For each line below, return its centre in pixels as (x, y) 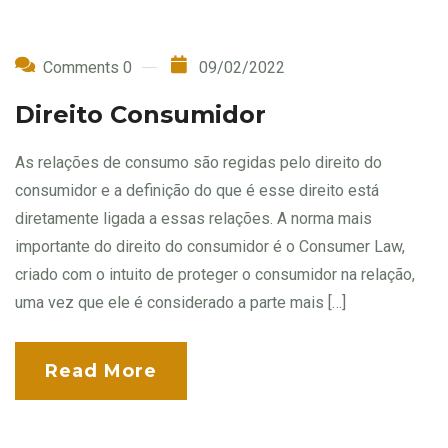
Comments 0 (87, 68)
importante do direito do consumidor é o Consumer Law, (210, 247)
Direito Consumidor (140, 115)
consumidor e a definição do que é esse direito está (197, 191)
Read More (101, 371)
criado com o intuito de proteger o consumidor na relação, (215, 275)
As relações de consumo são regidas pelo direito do (198, 163)
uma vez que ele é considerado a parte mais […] (180, 303)
